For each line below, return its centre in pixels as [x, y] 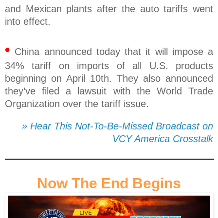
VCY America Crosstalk [163, 139]
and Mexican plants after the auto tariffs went [109, 9]
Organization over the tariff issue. [77, 104]
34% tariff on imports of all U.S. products [109, 66]
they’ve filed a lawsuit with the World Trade [109, 91]
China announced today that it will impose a [112, 52]
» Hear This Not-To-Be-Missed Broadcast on [118, 126]
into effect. [28, 22]
